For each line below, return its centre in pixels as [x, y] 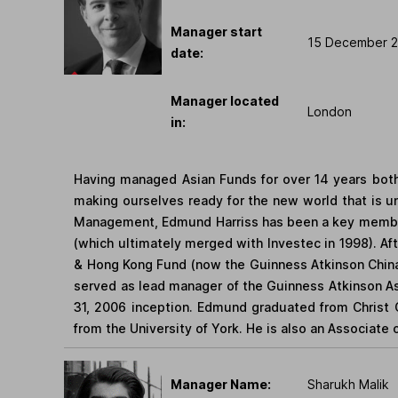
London [330, 111]
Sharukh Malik [348, 385]
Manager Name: [221, 385]
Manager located [225, 100]
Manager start [216, 31]
